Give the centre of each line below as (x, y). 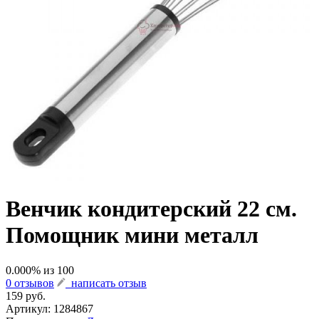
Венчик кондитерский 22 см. (151, 209)
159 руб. (26, 296)
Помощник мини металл (132, 235)
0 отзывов (30, 283)
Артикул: (30, 308)
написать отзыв (106, 283)
